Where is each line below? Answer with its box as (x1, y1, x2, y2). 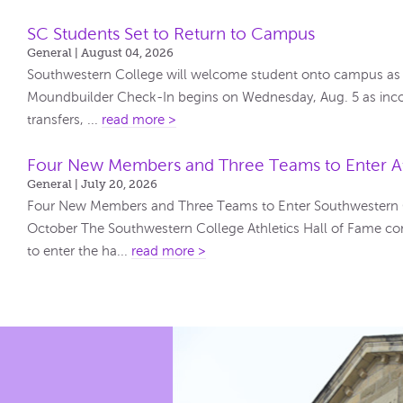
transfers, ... (27, 112, 103, 127)
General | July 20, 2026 (27, 177, 158, 191)
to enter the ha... (27, 244, 132, 258)
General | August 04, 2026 (27, 46, 175, 59)
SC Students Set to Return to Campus (27, 24, 316, 43)
